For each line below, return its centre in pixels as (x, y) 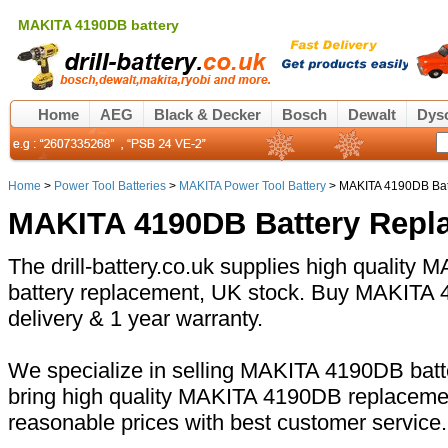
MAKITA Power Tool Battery (252, 186)
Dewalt (372, 115)
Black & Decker (207, 115)
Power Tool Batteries (110, 186)
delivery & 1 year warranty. (135, 319)
